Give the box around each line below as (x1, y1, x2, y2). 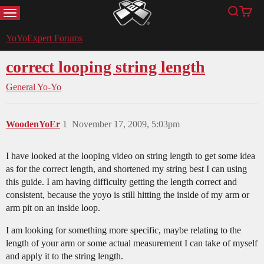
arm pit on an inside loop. (6, 203, 100, 213)
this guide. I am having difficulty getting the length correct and (6, 177, 237, 187)
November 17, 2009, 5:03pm (72, 119, 180, 130)
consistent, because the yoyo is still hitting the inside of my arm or (6, 190, 249, 200)
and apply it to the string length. (6, 251, 123, 262)
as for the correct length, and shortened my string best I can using (6, 164, 247, 174)
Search (232, 12, 257, 22)
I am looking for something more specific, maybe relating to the (6, 225, 241, 236)
